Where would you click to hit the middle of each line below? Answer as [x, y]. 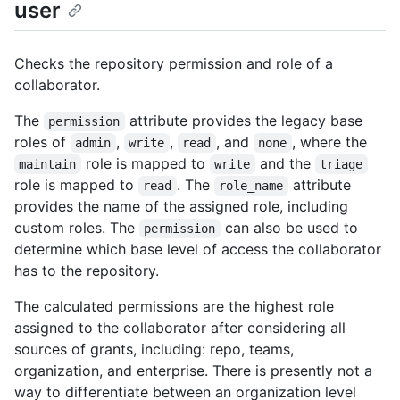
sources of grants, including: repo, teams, [154, 349]
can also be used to [291, 227]
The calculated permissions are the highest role [174, 306]
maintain [48, 164]
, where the [329, 142]
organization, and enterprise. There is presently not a [193, 370]
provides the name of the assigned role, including [181, 206]
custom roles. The [77, 227]
